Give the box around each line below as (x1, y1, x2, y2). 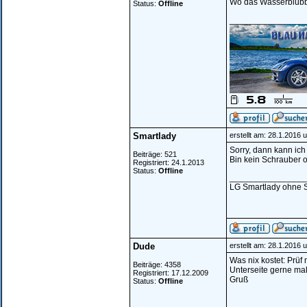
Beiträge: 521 (133, 150, 177, 158)
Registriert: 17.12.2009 (133, 269, 208, 277)
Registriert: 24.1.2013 (133, 158, 204, 167)
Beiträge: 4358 (133, 260, 181, 269)
